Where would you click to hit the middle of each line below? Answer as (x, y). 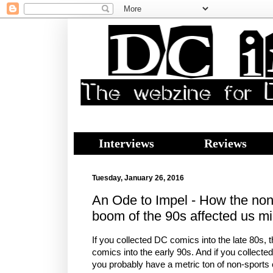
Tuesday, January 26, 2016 (138, 178)
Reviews (225, 143)
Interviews (126, 143)
